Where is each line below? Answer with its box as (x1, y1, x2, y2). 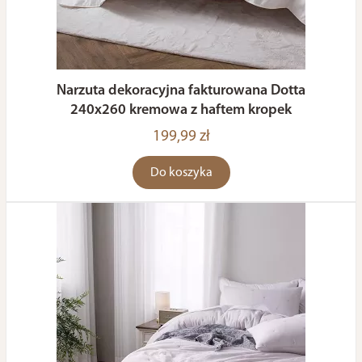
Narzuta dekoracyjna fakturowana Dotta (57, 83, 305, 99)
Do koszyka (149, 166, 213, 179)
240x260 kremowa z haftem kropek (70, 103, 292, 118)
